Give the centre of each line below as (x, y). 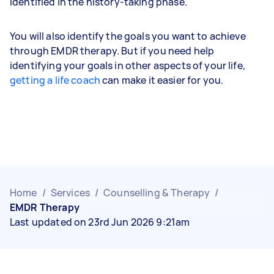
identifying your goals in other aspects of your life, (128, 65)
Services (70, 192)
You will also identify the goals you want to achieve (128, 36)
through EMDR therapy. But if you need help (112, 50)
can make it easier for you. (162, 80)
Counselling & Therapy (157, 192)
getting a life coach (55, 80)
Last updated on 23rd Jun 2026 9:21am (100, 222)
